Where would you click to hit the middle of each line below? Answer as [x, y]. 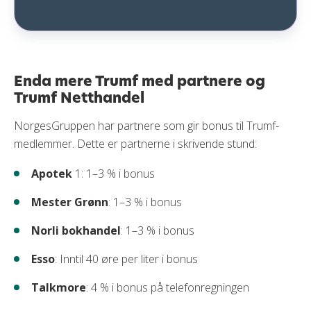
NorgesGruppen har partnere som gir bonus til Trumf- [146, 126]
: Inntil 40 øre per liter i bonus [126, 259]
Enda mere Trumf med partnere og [140, 81]
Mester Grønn [70, 202]
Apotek [52, 174]
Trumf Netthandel [79, 98]
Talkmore [59, 288]
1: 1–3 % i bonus [114, 174]
